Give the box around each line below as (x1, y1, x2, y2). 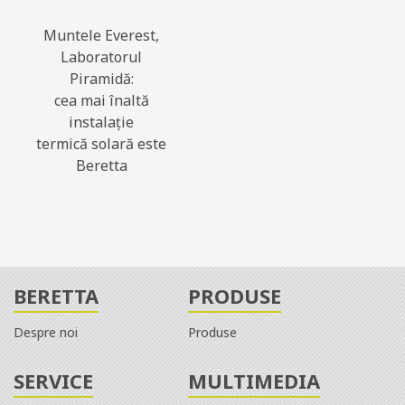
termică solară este (36, 133, 166, 154)
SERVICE (14, 366, 93, 394)
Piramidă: (69, 68, 134, 89)
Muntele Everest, (43, 24, 159, 45)
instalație (69, 111, 134, 132)
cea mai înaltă (53, 89, 149, 110)
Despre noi (14, 323, 78, 341)
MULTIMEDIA (188, 366, 320, 394)
